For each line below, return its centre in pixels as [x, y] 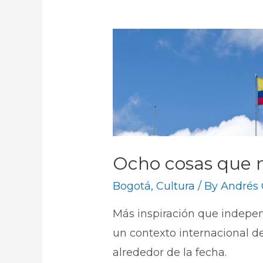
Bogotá [132, 186]
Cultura [176, 186]
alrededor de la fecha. [170, 253]
